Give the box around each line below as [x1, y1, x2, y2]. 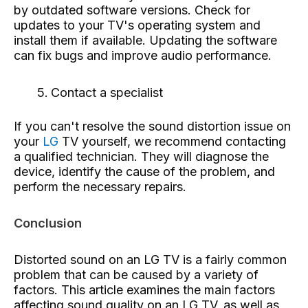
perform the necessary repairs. [14, 179, 186, 194]
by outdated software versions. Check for [14, 3, 250, 18]
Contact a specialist [51, 85, 163, 100]
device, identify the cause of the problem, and [14, 164, 275, 179]
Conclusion [14, 215, 82, 231]
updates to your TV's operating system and [14, 18, 261, 33]
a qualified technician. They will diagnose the [14, 148, 269, 164]
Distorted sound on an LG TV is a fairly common [14, 252, 287, 267]
